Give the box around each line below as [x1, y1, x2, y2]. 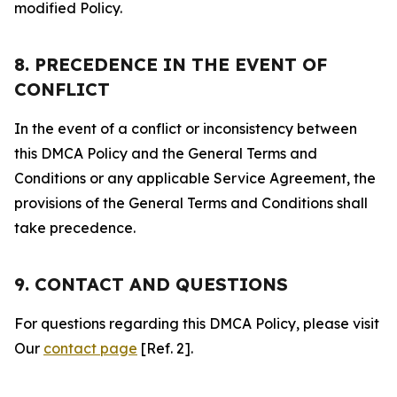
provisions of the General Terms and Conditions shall [14, 194, 368, 212]
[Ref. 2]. [137, 339, 193, 357]
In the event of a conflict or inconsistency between [14, 120, 357, 137]
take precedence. [14, 219, 136, 237]
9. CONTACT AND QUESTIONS [14, 273, 288, 295]
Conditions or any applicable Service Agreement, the [14, 169, 376, 187]
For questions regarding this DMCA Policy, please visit [14, 315, 379, 332]
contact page [43, 339, 137, 357]
